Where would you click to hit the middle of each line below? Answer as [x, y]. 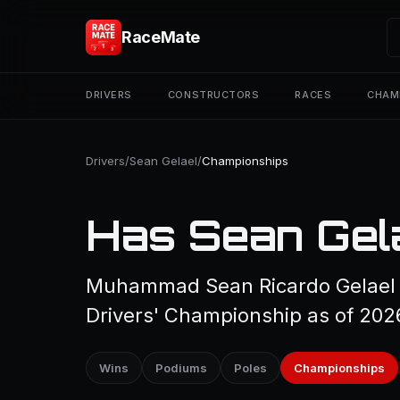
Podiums [181, 368]
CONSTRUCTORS [213, 95]
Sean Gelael [163, 161]
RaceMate [161, 37]
